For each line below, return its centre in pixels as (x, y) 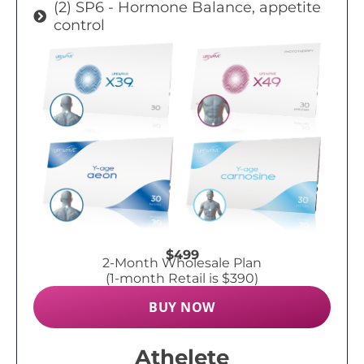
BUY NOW (182, 307)
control (79, 26)
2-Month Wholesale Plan (182, 262)
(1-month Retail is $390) (182, 278)
